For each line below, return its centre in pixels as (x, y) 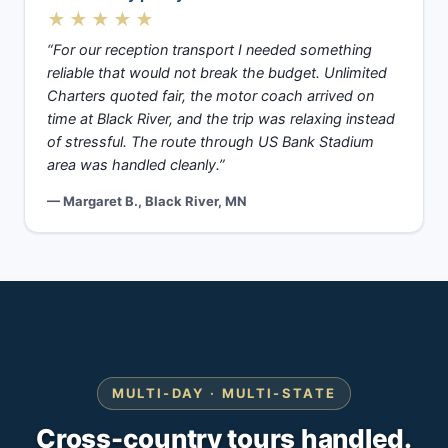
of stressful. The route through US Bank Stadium (210, 142)
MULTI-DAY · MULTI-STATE (224, 393)
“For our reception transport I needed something (209, 50)
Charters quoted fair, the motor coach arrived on (210, 96)
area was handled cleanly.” (136, 165)
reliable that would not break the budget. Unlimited (217, 73)
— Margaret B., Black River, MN (147, 201)
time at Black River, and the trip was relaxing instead (221, 119)
